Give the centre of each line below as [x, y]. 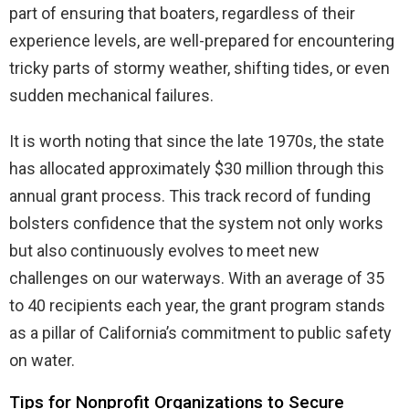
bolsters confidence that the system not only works [196, 223]
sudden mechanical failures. [111, 95]
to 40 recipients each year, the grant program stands [197, 305]
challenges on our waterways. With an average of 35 [197, 278]
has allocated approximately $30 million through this [197, 168]
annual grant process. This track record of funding [190, 195]
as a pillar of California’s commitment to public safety [200, 332]
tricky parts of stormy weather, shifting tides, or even [199, 68]
